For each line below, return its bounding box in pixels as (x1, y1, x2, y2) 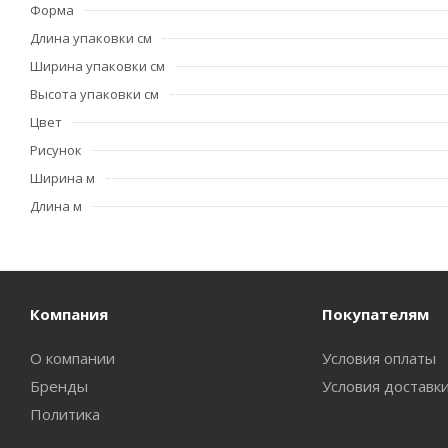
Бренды (30, 376, 88, 396)
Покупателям (321, 304, 429, 324)
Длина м (30, 197, 82, 215)
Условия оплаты (321, 348, 436, 368)
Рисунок (30, 141, 82, 159)
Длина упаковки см (30, 29, 152, 47)
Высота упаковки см (30, 85, 159, 103)
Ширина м (30, 169, 95, 187)
